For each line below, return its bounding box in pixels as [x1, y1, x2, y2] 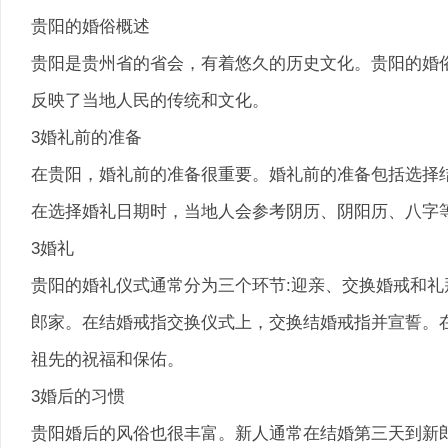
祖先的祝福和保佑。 [31, 350, 184, 368]
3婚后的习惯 [31, 387, 125, 405]
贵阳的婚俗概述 [31, 17, 150, 35]
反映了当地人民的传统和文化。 [31, 91, 269, 109]
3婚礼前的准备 [31, 128, 142, 146]
